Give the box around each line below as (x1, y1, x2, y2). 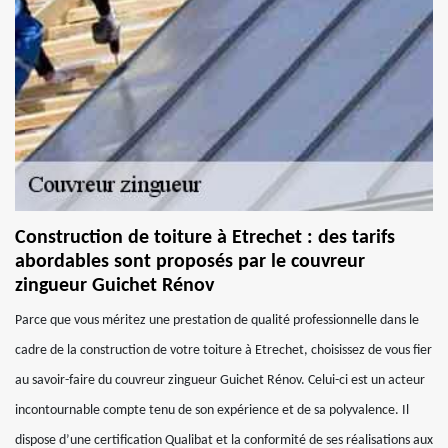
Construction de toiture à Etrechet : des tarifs (15, 228, 395, 248)
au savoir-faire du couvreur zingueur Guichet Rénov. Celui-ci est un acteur (15, 373, 425, 388)
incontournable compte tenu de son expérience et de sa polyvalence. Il (15, 403, 409, 418)
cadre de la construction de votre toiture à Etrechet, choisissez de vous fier (15, 343, 432, 358)
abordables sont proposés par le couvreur (15, 252, 365, 272)
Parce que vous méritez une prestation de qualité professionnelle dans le (15, 313, 419, 328)
